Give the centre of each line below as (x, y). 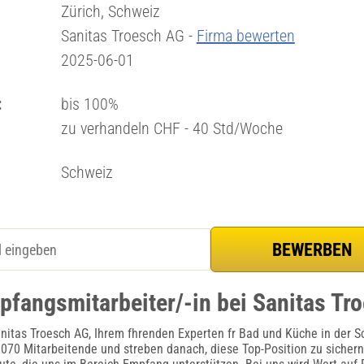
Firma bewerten (245, 36)
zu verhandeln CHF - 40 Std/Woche (171, 128)
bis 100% (89, 104)
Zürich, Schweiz (110, 11)
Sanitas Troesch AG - (128, 36)
